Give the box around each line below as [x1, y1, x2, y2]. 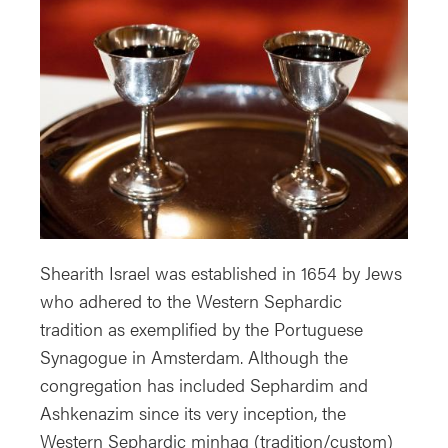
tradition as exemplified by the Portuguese [40, 315, 363, 341]
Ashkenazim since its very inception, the [40, 399, 346, 425]
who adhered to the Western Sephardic [40, 287, 342, 313]
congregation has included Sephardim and [40, 371, 368, 397]
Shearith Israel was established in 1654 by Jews [40, 259, 402, 285]
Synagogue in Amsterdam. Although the [40, 343, 348, 369]
